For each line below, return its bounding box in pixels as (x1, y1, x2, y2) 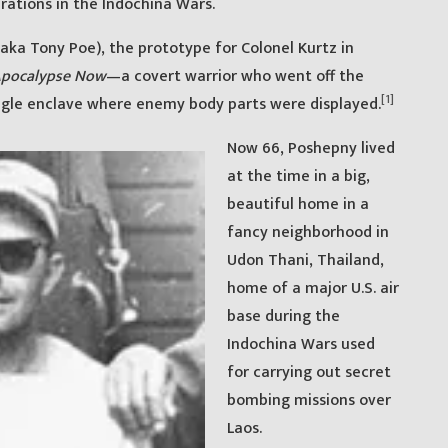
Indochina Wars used (227, 330, 376, 358)
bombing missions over (227, 386, 392, 414)
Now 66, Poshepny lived (227, 134, 396, 162)
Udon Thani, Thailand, (227, 246, 385, 274)
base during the (227, 302, 341, 330)
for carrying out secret (227, 358, 392, 386)
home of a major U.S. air (227, 274, 400, 302)
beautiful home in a (227, 190, 370, 218)
